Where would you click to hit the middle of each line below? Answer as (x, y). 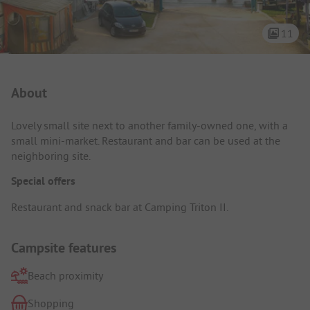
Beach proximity (65, 275)
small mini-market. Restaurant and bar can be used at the (146, 140)
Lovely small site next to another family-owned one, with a (149, 125)
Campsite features (64, 247)
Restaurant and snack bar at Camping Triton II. (120, 207)
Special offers (43, 181)
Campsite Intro (67, 81)
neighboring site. (51, 155)
